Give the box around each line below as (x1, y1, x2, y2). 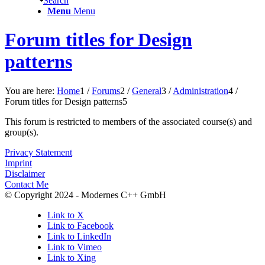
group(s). (5, 127, 38, 137)
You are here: (5, 85, 54, 96)
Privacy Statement (5, 147, 72, 157)
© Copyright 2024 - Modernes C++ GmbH (5, 189, 166, 200)
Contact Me (5, 179, 49, 189)
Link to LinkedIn (47, 231, 111, 241)
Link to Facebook (47, 220, 114, 231)
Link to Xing (47, 252, 96, 263)
